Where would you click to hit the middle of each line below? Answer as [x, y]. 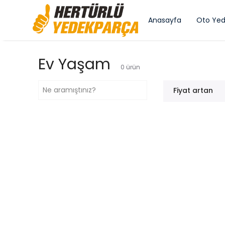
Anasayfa [165, 20]
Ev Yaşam [74, 64]
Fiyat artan [193, 90]
